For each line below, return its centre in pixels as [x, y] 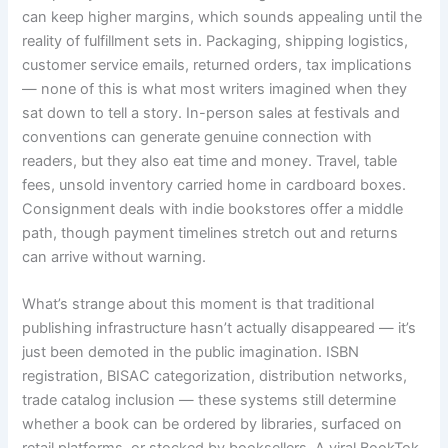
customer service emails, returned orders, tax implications [217, 65]
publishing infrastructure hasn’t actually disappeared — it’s [219, 328]
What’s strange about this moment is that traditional [198, 304]
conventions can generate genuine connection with [197, 137]
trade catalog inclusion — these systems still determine [209, 400]
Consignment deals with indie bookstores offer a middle [213, 209]
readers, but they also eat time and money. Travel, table [210, 161]
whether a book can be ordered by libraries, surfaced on [212, 424]
